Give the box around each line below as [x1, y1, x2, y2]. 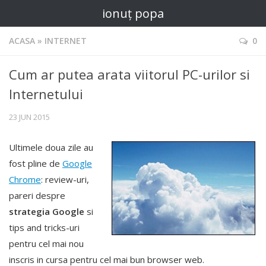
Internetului [9, 85, 83, 103]
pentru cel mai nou [9, 237, 84, 249]
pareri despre [9, 189, 65, 201]
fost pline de [9, 157, 62, 169]
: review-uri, [41, 173, 89, 185]
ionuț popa [102, 5, 164, 21]
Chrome [9, 173, 41, 185]
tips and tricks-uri [9, 221, 80, 233]
